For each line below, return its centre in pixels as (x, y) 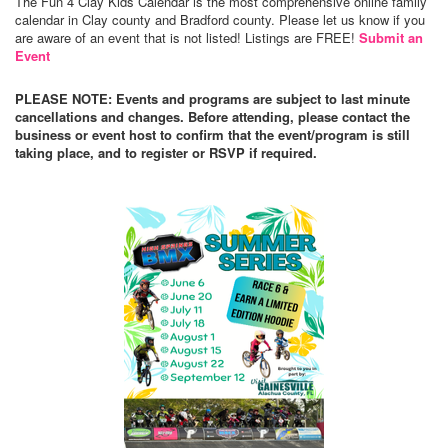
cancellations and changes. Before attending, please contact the (212, 117)
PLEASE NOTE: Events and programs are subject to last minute (212, 99)
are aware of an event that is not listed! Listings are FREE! (187, 38)
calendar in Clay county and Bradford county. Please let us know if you (220, 20)
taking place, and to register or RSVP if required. (166, 153)
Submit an (391, 38)
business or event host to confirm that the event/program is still (212, 135)
